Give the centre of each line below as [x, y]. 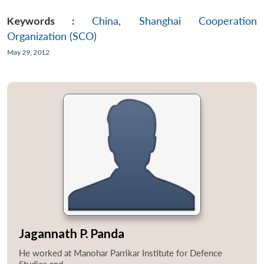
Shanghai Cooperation [198, 21]
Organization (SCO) [52, 36]
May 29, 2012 [28, 52]
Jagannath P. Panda [72, 233]
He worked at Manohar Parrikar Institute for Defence [121, 253]
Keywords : [41, 21]
